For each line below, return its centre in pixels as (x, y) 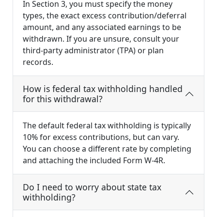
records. (38, 62)
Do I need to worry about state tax (92, 187)
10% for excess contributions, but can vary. (101, 137)
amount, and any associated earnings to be (102, 27)
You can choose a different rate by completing (107, 149)
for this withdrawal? (63, 99)
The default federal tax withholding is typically (107, 126)
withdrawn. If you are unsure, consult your (101, 39)
